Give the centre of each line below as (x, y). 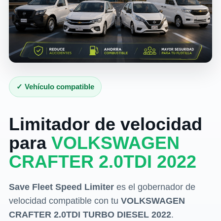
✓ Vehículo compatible (55, 87)
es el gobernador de (154, 187)
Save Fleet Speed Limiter (61, 187)
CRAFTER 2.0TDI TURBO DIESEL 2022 (90, 215)
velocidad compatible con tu (65, 201)
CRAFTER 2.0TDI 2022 (102, 162)
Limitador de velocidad (105, 124)
